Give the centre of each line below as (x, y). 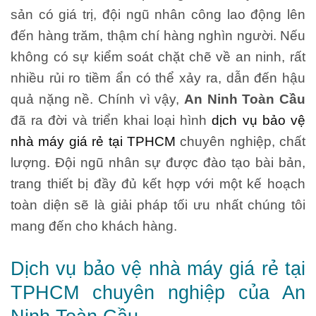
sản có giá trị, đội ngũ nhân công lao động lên (158, 14)
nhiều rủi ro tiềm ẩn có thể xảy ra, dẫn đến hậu (158, 78)
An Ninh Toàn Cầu (245, 99)
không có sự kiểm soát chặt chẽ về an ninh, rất (158, 57)
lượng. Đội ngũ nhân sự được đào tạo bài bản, (158, 163)
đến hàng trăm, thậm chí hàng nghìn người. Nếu (158, 36)
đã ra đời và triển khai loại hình (111, 120)
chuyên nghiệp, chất (240, 141)
